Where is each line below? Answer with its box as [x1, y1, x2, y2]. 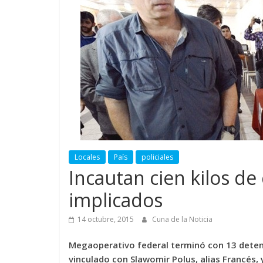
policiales [141, 151, 173, 162]
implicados [69, 187, 163, 213]
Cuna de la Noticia [152, 214, 213, 224]
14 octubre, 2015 [77, 214, 134, 224]
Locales [75, 151, 100, 162]
